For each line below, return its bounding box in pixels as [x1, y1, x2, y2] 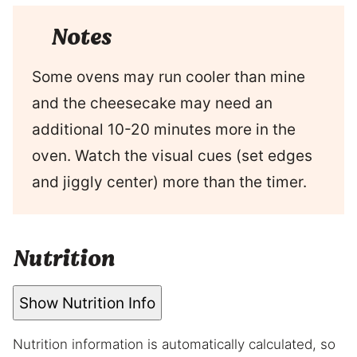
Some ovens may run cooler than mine [32, 68, 305, 87]
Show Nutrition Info [19, 293, 155, 312]
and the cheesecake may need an [32, 94, 273, 113]
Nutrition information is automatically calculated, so [13, 336, 23, 353]
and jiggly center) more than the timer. [32, 173, 311, 192]
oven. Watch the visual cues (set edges [32, 147, 312, 166]
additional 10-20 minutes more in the [32, 120, 296, 139]
